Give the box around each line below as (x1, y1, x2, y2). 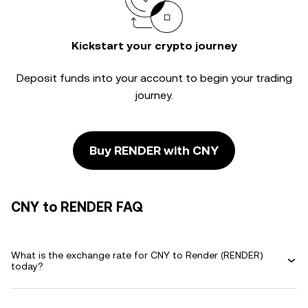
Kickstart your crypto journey (71, 39, 237, 52)
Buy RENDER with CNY (89, 143, 219, 157)
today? (11, 261, 43, 272)
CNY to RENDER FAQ (11, 199, 143, 215)
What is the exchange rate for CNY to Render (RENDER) (11, 250, 263, 261)
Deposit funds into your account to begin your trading (16, 71, 292, 85)
